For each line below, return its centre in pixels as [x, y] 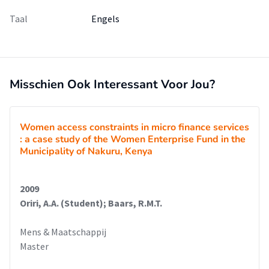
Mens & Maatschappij [63, 232]
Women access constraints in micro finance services [134, 127]
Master [34, 246]
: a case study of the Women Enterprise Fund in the [133, 139]
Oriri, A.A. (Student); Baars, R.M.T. [91, 203]
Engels [105, 19]
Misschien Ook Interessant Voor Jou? [112, 84]
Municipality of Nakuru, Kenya [86, 151]
